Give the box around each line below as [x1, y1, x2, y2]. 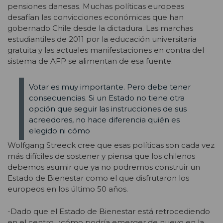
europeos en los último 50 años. [7, 184, 128, 194]
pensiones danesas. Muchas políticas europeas [7, 1, 184, 11]
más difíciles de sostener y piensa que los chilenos [7, 151, 195, 161]
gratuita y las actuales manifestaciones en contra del [7, 45, 204, 55]
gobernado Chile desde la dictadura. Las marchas [7, 23, 193, 33]
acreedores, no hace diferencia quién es [28, 114, 180, 124]
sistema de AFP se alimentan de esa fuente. [7, 56, 173, 66]
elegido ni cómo [28, 125, 90, 135]
